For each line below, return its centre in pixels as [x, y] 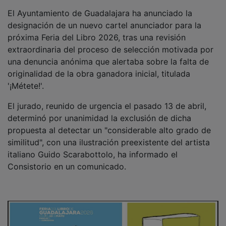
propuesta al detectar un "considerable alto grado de [109, 123]
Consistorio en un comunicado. [67, 159]
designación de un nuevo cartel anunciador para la [104, 18]
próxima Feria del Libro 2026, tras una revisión [97, 30]
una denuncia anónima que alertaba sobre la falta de [108, 54]
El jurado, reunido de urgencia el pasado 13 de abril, [107, 99]
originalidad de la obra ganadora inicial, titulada [99, 66]
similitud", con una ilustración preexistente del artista [109, 135]
